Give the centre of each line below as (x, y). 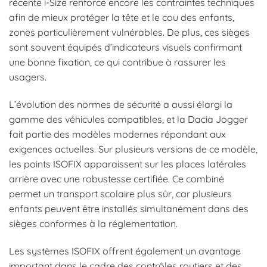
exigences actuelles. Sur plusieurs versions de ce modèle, (133, 149)
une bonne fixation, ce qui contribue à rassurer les (117, 62)
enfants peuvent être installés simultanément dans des (129, 209)
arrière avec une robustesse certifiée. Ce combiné (117, 179)
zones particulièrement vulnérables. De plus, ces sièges (129, 32)
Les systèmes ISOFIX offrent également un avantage (125, 251)
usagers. (28, 77)
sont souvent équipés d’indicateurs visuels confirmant (125, 47)
